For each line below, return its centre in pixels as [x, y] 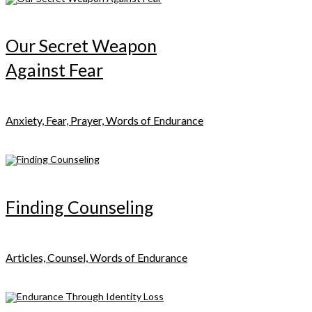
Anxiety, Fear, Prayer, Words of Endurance [104, 120]
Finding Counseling [80, 207]
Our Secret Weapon [81, 46]
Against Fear [54, 70]
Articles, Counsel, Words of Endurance [96, 257]
